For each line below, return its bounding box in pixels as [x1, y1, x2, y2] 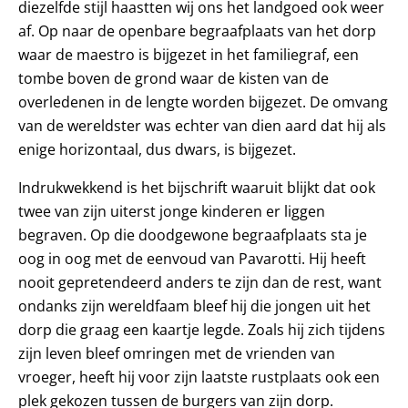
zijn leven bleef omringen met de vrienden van [18, 342, 335, 363]
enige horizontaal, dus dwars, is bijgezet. [18, 138, 296, 159]
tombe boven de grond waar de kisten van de [18, 67, 329, 88]
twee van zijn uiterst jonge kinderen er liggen [18, 200, 325, 221]
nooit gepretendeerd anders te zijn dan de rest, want [18, 271, 382, 292]
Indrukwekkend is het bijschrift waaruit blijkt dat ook [18, 177, 375, 198]
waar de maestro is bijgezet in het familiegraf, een [18, 44, 359, 65]
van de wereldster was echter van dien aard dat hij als [18, 115, 386, 136]
